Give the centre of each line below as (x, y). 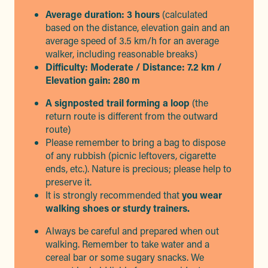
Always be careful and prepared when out (132, 231)
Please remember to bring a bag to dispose (135, 142)
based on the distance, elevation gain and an (138, 27)
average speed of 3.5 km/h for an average (132, 40)
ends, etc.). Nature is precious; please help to (138, 168)
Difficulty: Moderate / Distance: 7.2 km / (133, 67)
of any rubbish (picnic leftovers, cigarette (131, 155)
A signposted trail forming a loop (118, 103)
